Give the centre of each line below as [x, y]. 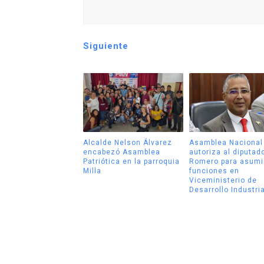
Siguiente [105, 46]
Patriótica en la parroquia [131, 161]
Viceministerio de [223, 180]
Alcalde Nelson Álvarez [127, 142]
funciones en [214, 171]
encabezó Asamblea [121, 152]
